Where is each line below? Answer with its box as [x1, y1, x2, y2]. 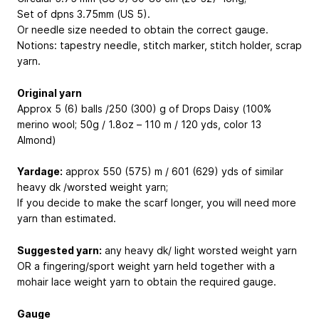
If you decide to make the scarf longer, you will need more [17, 197, 296, 209]
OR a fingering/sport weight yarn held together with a [17, 260, 275, 272]
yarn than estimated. [17, 212, 116, 225]
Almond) [17, 133, 56, 146]
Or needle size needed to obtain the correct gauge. [17, 23, 268, 36]
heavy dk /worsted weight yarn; [17, 181, 168, 194]
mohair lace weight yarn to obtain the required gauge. [17, 276, 276, 288]
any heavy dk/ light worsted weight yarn [102, 244, 297, 256]
